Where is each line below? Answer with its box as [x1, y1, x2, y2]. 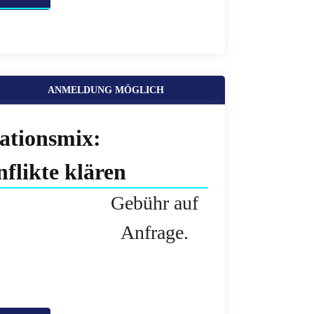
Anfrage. [120, 221, 189, 243]
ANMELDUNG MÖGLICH [48, 85, 165, 95]
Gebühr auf [110, 192, 198, 214]
